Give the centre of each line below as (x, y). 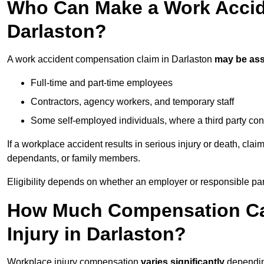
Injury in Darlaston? (97, 234)
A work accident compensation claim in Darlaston (111, 60)
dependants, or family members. (74, 159)
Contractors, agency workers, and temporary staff (132, 102)
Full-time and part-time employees (102, 83)
